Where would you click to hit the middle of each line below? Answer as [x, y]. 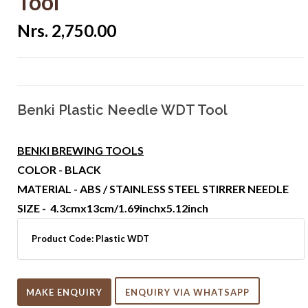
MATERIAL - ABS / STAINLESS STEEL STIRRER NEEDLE [153, 188]
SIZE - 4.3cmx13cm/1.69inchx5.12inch [113, 208]
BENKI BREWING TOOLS [80, 150]
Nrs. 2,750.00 [67, 30]
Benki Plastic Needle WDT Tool [122, 110]
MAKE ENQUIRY [80, 292]
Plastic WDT [122, 238]
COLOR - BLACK [59, 169]
